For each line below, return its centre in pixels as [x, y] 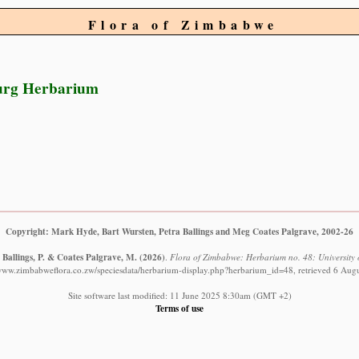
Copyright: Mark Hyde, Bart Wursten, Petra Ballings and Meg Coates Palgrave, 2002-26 [179, 231]
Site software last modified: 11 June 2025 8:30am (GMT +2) [179, 295]
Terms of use [179, 308]
